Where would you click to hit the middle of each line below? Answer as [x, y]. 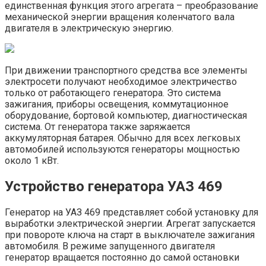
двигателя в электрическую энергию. [89, 28]
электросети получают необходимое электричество [121, 82]
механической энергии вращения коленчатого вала [120, 17]
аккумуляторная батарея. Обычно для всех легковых [123, 138]
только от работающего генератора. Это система [113, 93]
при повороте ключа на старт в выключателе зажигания [130, 235]
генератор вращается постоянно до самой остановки [122, 258]
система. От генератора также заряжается [97, 127]
